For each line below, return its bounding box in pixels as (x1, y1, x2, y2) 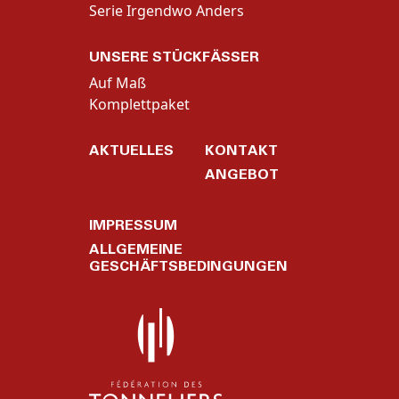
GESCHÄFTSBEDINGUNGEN (89, 257, 288, 275)
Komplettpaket (89, 94, 190, 115)
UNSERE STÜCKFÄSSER (89, 48, 259, 66)
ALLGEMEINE (89, 240, 183, 258)
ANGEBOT (205, 166, 279, 183)
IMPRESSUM (89, 216, 177, 234)
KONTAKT (205, 142, 278, 159)
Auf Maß (89, 73, 146, 94)
